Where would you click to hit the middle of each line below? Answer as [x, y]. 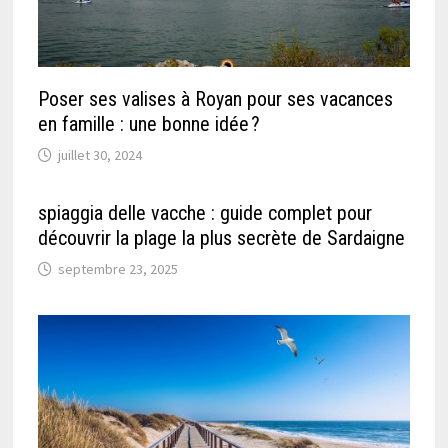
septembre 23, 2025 [118, 269]
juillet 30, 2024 [100, 155]
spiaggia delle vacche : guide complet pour [205, 213]
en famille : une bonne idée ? [149, 124]
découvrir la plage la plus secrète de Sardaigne [222, 238]
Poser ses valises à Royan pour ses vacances [216, 99]
